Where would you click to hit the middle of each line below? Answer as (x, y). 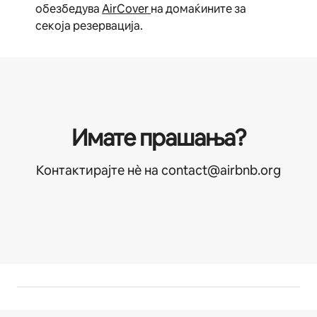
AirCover (126, 9)
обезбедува (69, 9)
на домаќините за (198, 9)
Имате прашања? (158, 138)
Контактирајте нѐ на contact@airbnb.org (158, 170)
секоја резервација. (89, 26)
